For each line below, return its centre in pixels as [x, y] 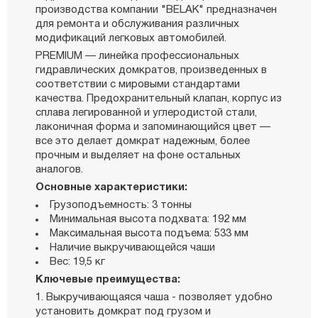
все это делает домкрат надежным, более [143, 141]
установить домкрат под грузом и [123, 311]
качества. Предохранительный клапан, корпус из [159, 98]
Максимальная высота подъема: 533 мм [149, 233]
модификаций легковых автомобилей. [131, 38]
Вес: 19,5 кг [77, 262]
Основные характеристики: [111, 187]
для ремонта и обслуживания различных [137, 24]
